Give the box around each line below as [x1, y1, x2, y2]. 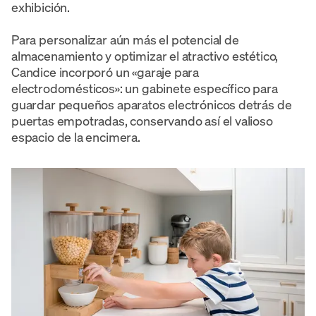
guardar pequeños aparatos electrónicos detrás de [11, 95, 292, 113]
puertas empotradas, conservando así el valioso [11, 111, 273, 129]
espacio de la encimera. [11, 128, 140, 145]
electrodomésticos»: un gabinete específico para [11, 79, 278, 97]
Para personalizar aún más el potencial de [11, 30, 239, 48]
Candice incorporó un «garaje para [11, 63, 200, 80]
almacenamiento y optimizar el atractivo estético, [11, 47, 279, 64]
